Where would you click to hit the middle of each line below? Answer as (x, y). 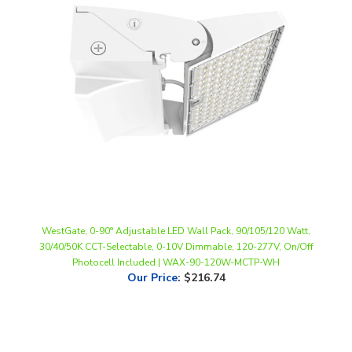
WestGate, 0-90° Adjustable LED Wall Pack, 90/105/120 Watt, (176, 205)
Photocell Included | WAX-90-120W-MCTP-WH (176, 236)
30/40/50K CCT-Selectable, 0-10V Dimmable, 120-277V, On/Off (176, 220)
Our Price (152, 251)
